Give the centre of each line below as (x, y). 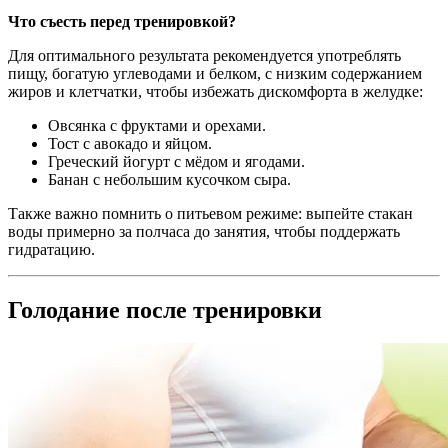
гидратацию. (51, 249)
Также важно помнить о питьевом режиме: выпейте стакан (210, 213)
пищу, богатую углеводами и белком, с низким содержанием (215, 73)
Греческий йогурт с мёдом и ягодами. (176, 161)
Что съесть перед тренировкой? (122, 21)
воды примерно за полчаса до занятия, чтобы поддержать (204, 231)
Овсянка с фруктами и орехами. (157, 125)
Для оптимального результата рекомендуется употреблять (204, 55)
